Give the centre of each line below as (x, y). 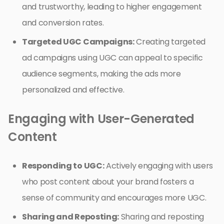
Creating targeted (170, 41)
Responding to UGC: (63, 165)
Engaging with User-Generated (101, 118)
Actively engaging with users (158, 165)
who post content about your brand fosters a (108, 181)
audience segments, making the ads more (101, 73)
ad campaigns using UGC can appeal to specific (112, 57)
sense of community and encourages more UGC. (114, 197)
